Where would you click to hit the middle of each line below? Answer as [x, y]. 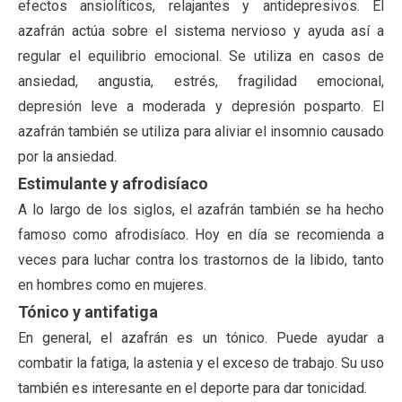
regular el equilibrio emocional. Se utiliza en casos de [201, 56]
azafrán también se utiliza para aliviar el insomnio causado [201, 131]
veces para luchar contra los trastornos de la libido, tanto [201, 259]
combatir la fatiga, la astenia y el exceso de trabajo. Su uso [201, 363]
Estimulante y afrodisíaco [113, 183]
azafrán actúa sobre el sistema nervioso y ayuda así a [201, 31]
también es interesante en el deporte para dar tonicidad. [192, 388]
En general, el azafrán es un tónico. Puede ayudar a [201, 337]
